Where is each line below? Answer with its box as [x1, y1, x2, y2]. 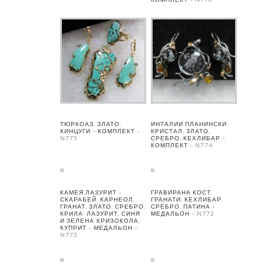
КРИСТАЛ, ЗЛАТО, [150, 127, 210, 135]
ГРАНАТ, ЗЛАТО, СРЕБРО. [60, 203, 146, 210]
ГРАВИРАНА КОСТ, [150, 189, 213, 196]
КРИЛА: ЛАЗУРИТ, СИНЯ [60, 210, 140, 217]
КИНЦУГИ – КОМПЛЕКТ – [60, 127, 140, 135]
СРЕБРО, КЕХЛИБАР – [150, 134, 226, 142]
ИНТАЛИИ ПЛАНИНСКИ [150, 120, 227, 128]
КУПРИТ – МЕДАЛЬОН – [60, 224, 138, 232]
